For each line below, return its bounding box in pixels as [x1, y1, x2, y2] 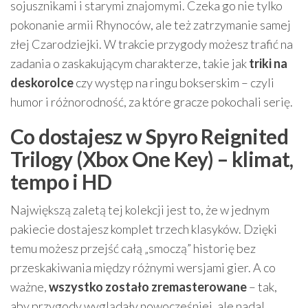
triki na [249, 56, 287, 71]
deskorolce [10, 75, 74, 90]
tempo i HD [10, 169, 111, 194]
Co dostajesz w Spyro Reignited [10, 124, 288, 148]
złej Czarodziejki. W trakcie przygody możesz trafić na [10, 36, 293, 52]
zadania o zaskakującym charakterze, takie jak [10, 56, 249, 71]
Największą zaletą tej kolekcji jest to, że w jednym [10, 202, 269, 217]
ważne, [10, 279, 49, 294]
